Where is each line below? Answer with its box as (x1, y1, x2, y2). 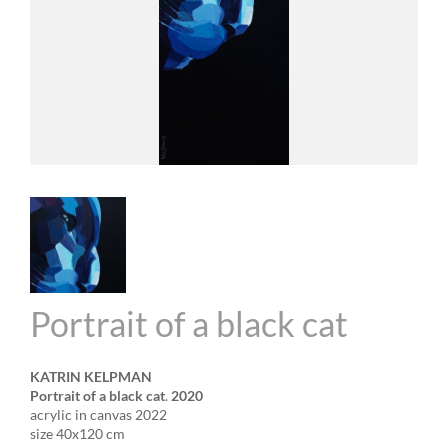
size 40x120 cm (30, 425, 125, 442)
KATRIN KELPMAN (30, 368, 152, 385)
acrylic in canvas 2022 (30, 406, 167, 423)
